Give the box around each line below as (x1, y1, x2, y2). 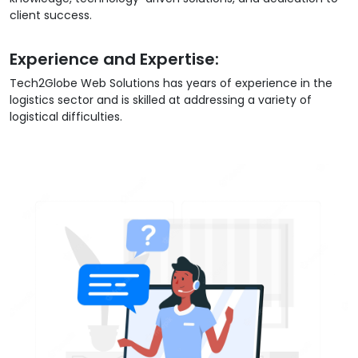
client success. (10, 7, 92, 24)
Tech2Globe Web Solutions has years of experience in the (10, 75, 332, 92)
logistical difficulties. (10, 109, 122, 125)
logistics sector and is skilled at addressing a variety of (10, 92, 312, 109)
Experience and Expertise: (10, 48, 219, 71)
